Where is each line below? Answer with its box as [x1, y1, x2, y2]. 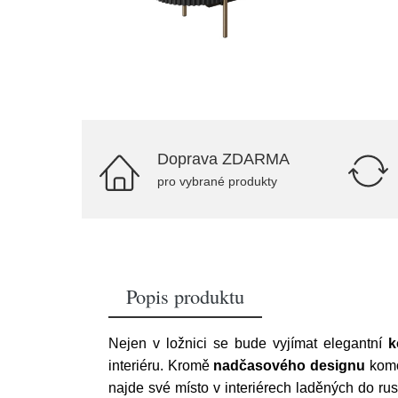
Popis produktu [126, 283, 244, 309]
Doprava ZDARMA [157, 150, 290, 168]
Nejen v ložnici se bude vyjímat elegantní [108, 336, 388, 351]
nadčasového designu [213, 358, 365, 373]
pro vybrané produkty [157, 174, 277, 188]
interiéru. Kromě [108, 358, 214, 373]
